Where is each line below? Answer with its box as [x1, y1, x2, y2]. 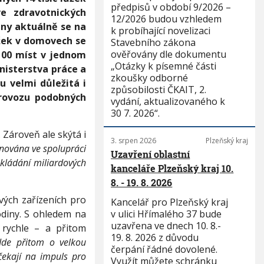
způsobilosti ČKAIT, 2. [111, 83, 207, 96]
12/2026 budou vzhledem [111, 12, 222, 25]
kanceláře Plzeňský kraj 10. [111, 162, 234, 174]
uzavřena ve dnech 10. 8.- [111, 219, 222, 232]
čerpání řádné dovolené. [111, 243, 218, 256]
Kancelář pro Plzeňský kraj [111, 196, 229, 209]
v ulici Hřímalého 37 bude [111, 207, 222, 220]
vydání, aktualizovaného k [111, 95, 226, 108]
